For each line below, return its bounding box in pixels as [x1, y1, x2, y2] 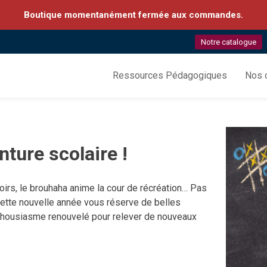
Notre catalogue [201, 38, 256, 46]
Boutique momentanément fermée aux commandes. [24, 10, 243, 20]
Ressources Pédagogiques [113, 70, 227, 81]
